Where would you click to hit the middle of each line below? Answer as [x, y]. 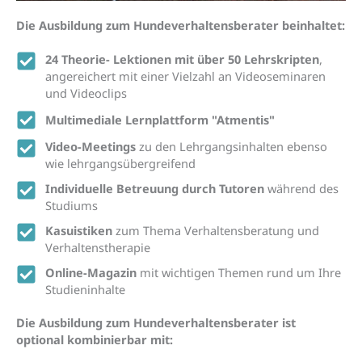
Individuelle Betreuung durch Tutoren [157, 188]
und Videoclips [86, 93]
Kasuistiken [79, 230]
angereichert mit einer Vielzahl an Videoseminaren [186, 76]
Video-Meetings [91, 146]
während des [303, 188]
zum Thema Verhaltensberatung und [216, 230]
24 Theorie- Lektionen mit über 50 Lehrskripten [183, 59]
